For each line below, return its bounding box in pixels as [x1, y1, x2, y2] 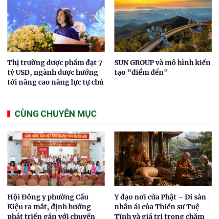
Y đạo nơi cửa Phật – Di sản [114, 193, 206, 202]
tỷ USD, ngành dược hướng [7, 68, 98, 77]
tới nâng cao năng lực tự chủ [7, 78, 104, 87]
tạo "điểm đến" [114, 68, 168, 77]
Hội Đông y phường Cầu [7, 193, 88, 202]
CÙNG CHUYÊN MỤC [15, 109, 97, 119]
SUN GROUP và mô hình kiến [114, 58, 211, 67]
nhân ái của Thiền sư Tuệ [114, 202, 199, 212]
